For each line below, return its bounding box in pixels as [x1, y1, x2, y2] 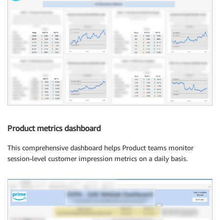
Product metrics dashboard [7, 123, 101, 133]
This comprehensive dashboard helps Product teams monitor [7, 143, 193, 152]
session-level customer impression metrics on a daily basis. [7, 154, 188, 163]
